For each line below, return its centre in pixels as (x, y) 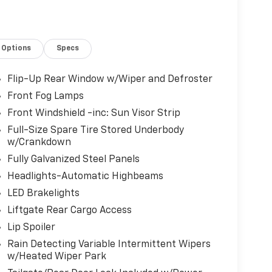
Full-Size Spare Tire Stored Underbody (95, 131)
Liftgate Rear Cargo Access (69, 211)
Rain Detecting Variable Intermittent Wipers (109, 245)
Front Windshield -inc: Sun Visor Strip (93, 114)
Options (16, 49)
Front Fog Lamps (45, 97)
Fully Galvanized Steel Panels (73, 160)
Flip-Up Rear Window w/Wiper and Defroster (110, 80)
